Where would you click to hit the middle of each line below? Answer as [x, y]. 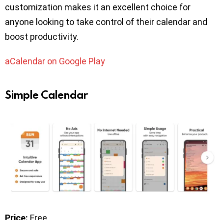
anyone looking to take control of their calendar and [106, 22]
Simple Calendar [46, 95]
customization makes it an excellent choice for [98, 7]
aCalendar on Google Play [55, 61]
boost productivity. [42, 37]
